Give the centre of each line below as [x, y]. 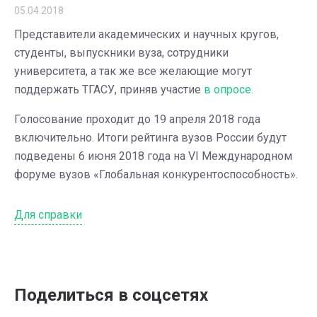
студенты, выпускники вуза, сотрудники [121, 53]
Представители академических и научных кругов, [146, 34]
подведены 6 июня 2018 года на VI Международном [153, 156]
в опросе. [227, 90]
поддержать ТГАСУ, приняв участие [108, 90]
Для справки [48, 215]
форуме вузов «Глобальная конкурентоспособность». [156, 174]
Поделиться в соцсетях [111, 295]
